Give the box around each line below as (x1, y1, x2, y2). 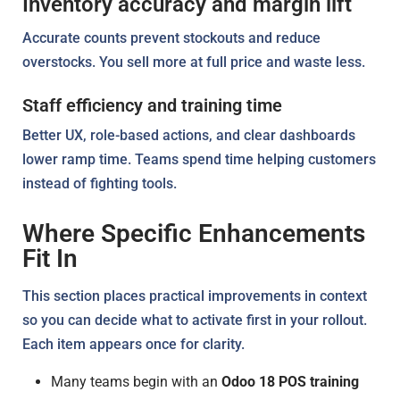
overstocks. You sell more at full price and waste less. (22, 53, 365, 71)
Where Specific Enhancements (22, 218, 365, 248)
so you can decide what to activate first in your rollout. (22, 311, 367, 329)
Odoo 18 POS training (221, 372, 359, 390)
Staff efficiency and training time (22, 94, 282, 116)
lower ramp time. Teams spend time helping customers (22, 150, 376, 168)
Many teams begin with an (51, 372, 221, 390)
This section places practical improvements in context (22, 287, 367, 304)
